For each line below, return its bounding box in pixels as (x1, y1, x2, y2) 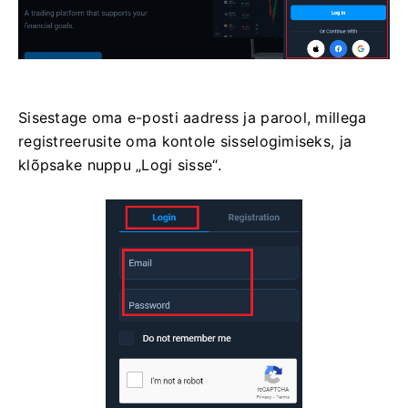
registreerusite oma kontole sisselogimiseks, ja (18, 132, 352, 151)
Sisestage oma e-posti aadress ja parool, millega (18, 108, 367, 127)
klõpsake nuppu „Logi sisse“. (18, 156, 221, 175)
